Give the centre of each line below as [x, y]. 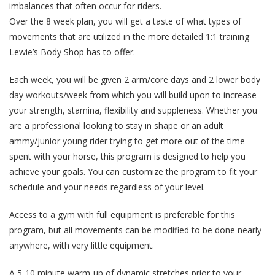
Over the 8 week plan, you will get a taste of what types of [125, 21]
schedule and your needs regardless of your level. [107, 187]
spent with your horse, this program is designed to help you [127, 157]
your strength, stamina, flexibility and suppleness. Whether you [133, 110]
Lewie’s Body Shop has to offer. [72, 52]
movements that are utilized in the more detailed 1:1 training [129, 37]
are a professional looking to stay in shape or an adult [116, 126]
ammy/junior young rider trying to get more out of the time [127, 141]
